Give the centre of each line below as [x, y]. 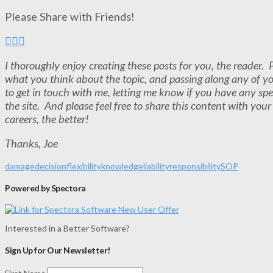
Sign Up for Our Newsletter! [58, 250]
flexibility [84, 166]
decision [51, 166]
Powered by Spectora [45, 188]
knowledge [122, 166]
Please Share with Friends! [70, 16]
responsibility [195, 166]
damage [20, 166]
